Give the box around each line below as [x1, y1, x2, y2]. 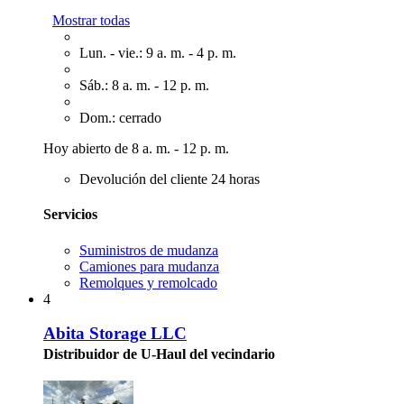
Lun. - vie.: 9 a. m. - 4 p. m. [79, 45, 236, 60]
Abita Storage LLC [43, 324, 187, 344]
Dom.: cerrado [79, 110, 161, 125]
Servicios [43, 207, 97, 223]
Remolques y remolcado [79, 274, 217, 290]
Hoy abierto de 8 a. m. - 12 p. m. [43, 141, 229, 156]
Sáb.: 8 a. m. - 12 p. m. [79, 78, 209, 93]
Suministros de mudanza [79, 242, 218, 258]
